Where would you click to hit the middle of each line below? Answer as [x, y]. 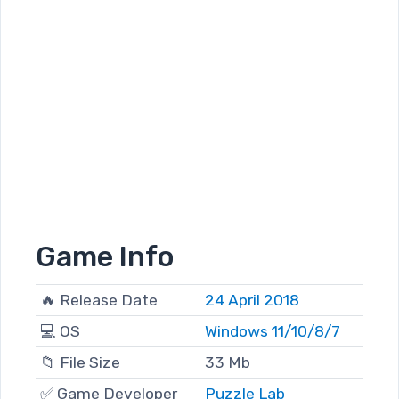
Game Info [105, 257]
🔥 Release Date [98, 301]
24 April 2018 [252, 301]
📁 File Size [80, 363]
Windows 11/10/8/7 [272, 332]
